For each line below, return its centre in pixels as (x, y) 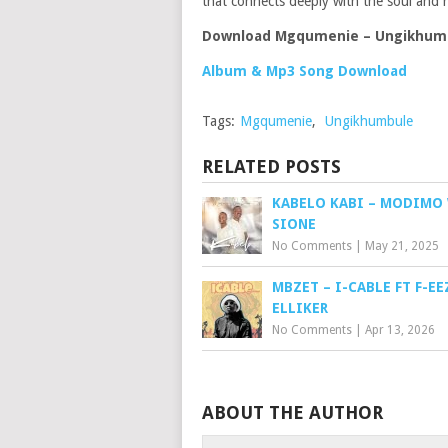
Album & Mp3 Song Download (304, 71)
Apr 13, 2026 (400, 330)
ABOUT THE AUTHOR (292, 412)
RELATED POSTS (271, 166)
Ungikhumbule (369, 121)
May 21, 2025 (402, 246)
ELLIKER (300, 308)
